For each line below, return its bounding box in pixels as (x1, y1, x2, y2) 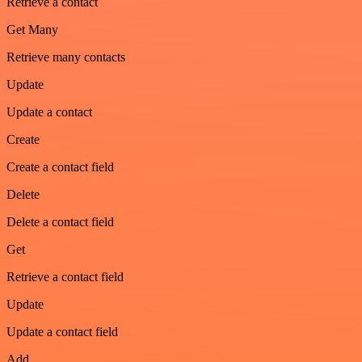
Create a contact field (6, 160, 114, 175)
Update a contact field (6, 325, 118, 339)
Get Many (6, 23, 58, 37)
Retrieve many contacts (6, 50, 125, 65)
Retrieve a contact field (6, 270, 124, 284)
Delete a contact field (6, 215, 114, 229)
